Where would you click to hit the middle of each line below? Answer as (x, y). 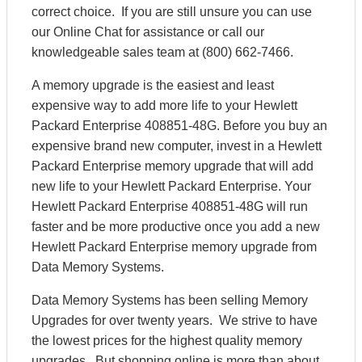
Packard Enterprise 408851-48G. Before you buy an (179, 126)
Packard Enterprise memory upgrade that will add (173, 166)
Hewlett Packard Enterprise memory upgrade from (174, 247)
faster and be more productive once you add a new (176, 227)
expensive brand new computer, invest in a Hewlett (177, 146)
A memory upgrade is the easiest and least (153, 85)
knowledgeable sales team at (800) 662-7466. (162, 52)
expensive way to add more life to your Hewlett (164, 105)
